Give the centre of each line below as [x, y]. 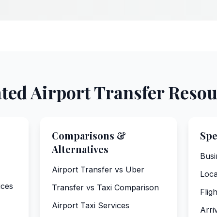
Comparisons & [89, 135]
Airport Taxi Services [90, 205]
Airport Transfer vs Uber [98, 170]
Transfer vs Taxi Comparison [105, 187]
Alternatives [80, 149]
